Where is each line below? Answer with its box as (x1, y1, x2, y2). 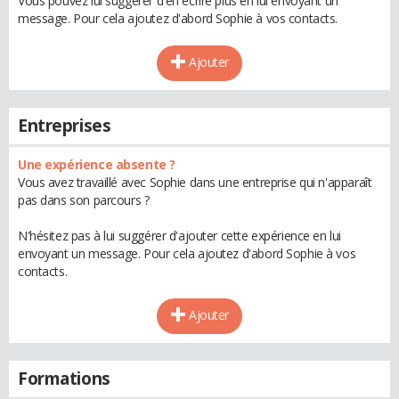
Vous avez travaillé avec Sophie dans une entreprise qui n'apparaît (18, 174, 372, 191)
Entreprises (18, 114, 111, 137)
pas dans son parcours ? (18, 191, 150, 208)
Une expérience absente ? (18, 156, 175, 173)
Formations (18, 367, 110, 390)
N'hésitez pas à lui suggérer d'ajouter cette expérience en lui (18, 227, 341, 244)
